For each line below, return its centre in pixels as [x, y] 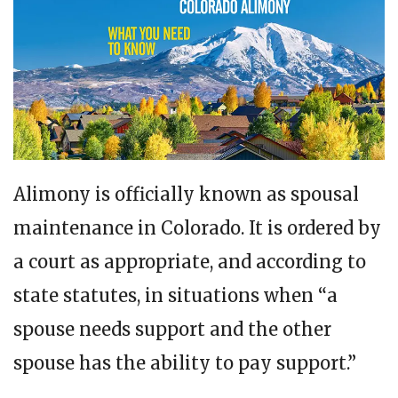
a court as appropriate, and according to [190, 262]
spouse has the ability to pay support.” [185, 363]
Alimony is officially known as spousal [186, 195]
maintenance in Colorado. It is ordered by [197, 228]
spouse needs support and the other [172, 330]
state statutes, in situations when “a [175, 296]
